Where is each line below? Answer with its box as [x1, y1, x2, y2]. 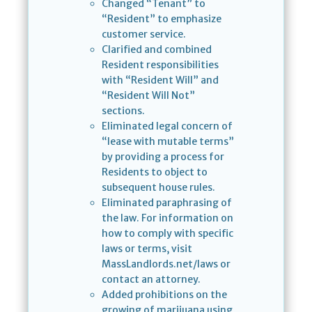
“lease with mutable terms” [102, 135, 234, 148]
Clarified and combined [102, 43, 212, 56]
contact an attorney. [102, 273, 201, 286]
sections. [102, 104, 145, 118]
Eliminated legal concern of [102, 120, 233, 133]
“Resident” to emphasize [102, 13, 221, 26]
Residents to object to [102, 166, 208, 179]
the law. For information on [102, 212, 233, 225]
